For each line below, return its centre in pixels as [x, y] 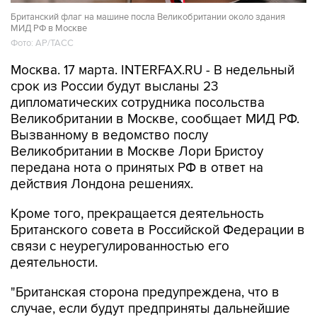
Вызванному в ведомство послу [109, 136]
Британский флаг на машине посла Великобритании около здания [148, 17]
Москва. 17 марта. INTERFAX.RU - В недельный [152, 70]
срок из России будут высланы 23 [115, 87]
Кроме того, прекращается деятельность [137, 214]
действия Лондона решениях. [102, 184]
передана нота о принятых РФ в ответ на [137, 168]
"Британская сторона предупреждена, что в [145, 293]
